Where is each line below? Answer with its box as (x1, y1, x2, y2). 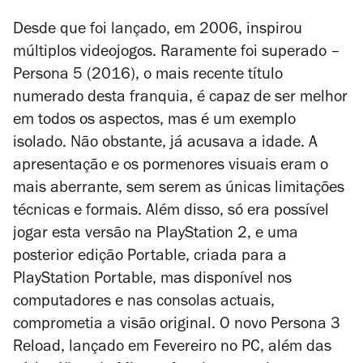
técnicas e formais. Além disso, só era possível (13, 204, 329, 220)
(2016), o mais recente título (83, 68, 283, 84)
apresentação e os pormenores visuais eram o (13, 159, 328, 175)
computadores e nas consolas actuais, (13, 295, 275, 311)
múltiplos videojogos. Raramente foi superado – (13, 45, 340, 62)
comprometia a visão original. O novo (13, 318, 271, 334)
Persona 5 (13, 68, 83, 84)
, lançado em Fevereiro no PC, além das (61, 340, 331, 357)
